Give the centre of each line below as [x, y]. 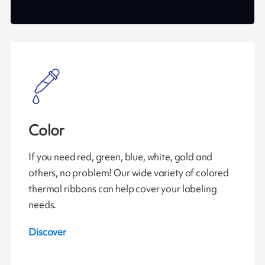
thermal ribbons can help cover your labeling [123, 189]
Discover [47, 232]
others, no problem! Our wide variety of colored [129, 173]
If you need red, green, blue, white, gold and [121, 157]
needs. [43, 205]
